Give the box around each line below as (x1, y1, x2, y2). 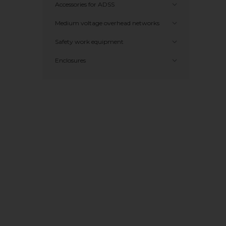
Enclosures (55, 56, 86, 64)
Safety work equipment (55, 38, 124, 45)
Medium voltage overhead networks (55, 19, 159, 27)
